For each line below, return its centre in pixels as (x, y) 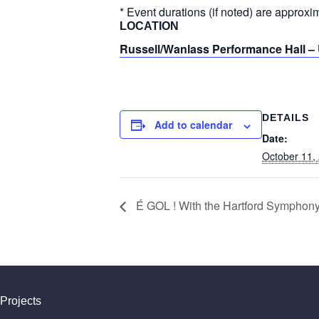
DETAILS (286, 118)
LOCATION (149, 26)
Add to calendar (193, 125)
